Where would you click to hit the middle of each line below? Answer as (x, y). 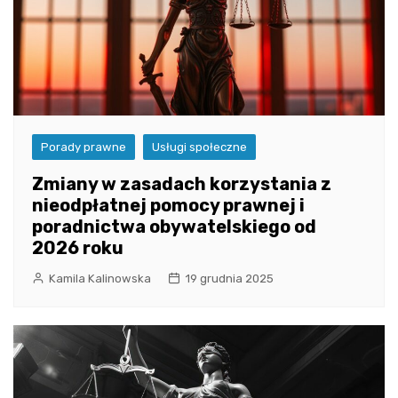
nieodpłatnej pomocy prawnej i (168, 206)
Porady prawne (84, 147)
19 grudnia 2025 (229, 279)
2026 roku (78, 248)
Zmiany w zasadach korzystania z (182, 184)
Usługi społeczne (199, 147)
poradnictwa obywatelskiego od (174, 227)
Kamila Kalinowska (100, 279)
